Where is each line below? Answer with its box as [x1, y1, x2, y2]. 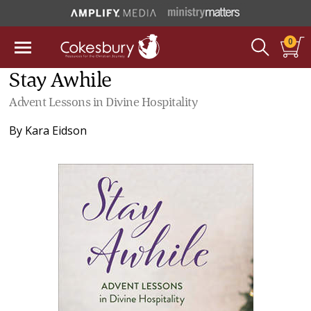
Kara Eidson [25, 123, 87, 138]
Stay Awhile [9, 71, 112, 92]
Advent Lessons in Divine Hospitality [9, 96, 198, 109]
